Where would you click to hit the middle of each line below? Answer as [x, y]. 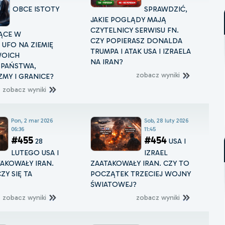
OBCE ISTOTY [36, 9]
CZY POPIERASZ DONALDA [137, 41]
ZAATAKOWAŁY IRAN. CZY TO [140, 163]
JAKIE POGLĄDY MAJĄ [129, 20]
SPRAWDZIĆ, [166, 9]
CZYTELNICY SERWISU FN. [135, 30]
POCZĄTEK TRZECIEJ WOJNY [141, 174]
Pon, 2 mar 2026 [32, 120]
